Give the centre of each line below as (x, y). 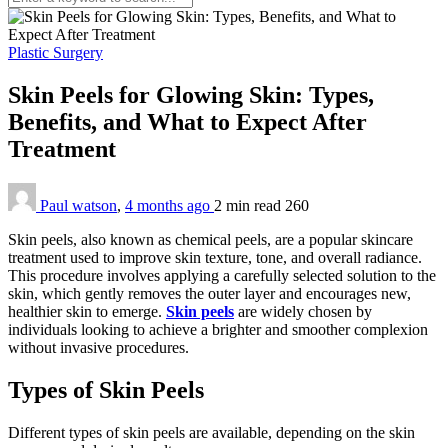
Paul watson (78, 205)
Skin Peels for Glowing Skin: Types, (191, 94)
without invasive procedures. (98, 347)
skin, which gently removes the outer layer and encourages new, (209, 293)
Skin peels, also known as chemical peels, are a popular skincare (210, 239)
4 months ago (169, 205)
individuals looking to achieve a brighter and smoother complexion (218, 329)
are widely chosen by (303, 311)
